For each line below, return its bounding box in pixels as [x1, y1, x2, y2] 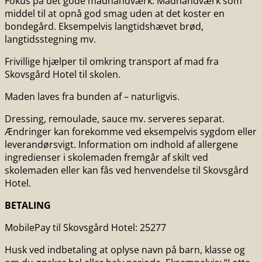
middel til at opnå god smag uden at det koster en [5, 7, 225, 20]
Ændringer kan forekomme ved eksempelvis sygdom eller [5, 125, 257, 138]
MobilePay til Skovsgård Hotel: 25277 [5, 221, 168, 234]
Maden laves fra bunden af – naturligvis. [5, 90, 182, 103]
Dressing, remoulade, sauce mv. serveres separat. [5, 112, 225, 125]
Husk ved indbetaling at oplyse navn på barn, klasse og [5, 243, 245, 256]
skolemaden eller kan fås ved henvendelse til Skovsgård [5, 164, 249, 177]
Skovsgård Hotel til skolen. [5, 68, 123, 81]
